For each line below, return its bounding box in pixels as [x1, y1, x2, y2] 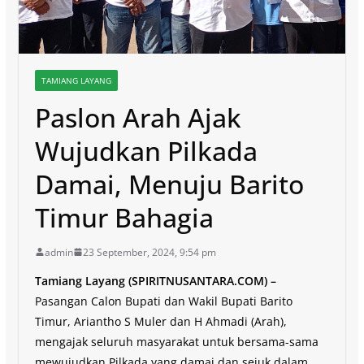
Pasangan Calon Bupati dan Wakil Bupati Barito [34, 292, 292, 309]
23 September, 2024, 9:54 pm [82, 245, 216, 259]
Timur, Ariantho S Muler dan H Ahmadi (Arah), [34, 313, 287, 329]
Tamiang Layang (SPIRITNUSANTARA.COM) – [34, 272, 276, 288]
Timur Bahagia [34, 199, 214, 235]
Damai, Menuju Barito [34, 166, 304, 201]
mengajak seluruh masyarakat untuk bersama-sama [34, 333, 318, 349]
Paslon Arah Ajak [34, 99, 241, 135]
